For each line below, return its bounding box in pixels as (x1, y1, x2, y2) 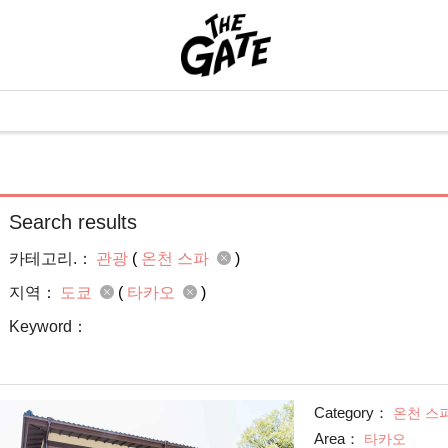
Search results (9, 211, 137, 233)
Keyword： (9, 318, 88, 335)
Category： (313, 404, 389, 421)
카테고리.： (9, 250, 93, 267)
